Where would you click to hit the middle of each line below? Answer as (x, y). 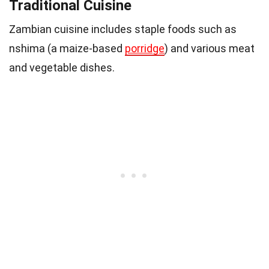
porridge (145, 49)
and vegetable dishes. (62, 68)
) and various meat (210, 49)
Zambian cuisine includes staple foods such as (123, 29)
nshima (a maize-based (67, 49)
